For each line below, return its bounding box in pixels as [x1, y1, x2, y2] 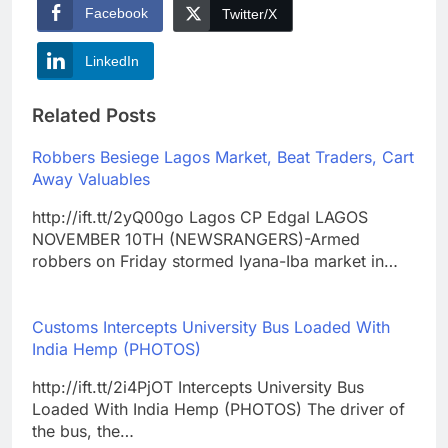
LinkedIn [85, 53, 139, 70]
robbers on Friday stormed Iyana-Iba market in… [32, 250, 398, 271]
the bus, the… [32, 420, 134, 441]
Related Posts [32, 103, 156, 127]
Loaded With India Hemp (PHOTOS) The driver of [32, 398, 405, 419]
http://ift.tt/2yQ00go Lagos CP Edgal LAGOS [32, 206, 368, 227]
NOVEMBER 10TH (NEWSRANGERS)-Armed [32, 228, 360, 249]
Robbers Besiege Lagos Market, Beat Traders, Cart [32, 146, 414, 167]
